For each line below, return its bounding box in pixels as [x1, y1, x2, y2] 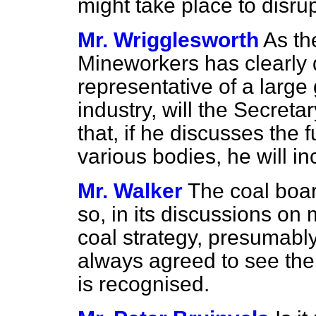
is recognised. [78, 272, 209, 296]
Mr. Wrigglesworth [78, 28, 259, 51]
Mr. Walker [78, 179, 183, 202]
